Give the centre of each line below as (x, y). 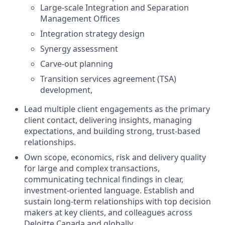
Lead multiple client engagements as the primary (117, 109)
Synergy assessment (79, 48)
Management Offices (80, 18)
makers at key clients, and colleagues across (108, 212)
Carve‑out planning (77, 64)
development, (66, 90)
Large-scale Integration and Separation (115, 7)
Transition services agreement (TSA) (108, 79)
